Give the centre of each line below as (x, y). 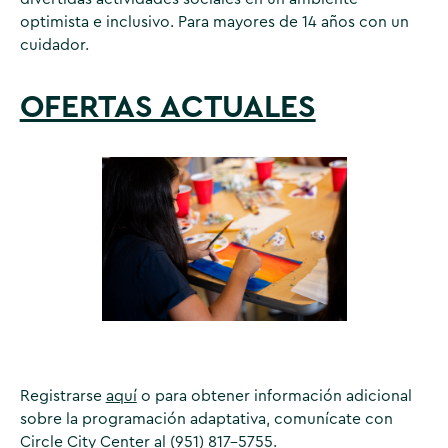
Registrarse (62, 396)
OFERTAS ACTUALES (167, 107)
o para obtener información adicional (274, 396)
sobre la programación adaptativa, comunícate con (206, 419)
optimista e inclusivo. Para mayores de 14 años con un (214, 22)
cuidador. (54, 45)
